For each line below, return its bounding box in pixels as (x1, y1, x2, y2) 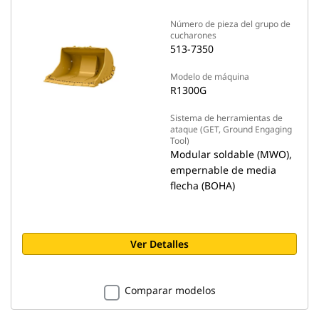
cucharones (170, 29, 216, 41)
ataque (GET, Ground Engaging (170, 123, 292, 135)
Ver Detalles (130, 237, 189, 251)
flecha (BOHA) (170, 179, 235, 192)
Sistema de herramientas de (170, 112, 283, 124)
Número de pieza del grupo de (170, 18, 291, 30)
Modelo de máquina (170, 70, 249, 83)
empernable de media (170, 163, 276, 177)
